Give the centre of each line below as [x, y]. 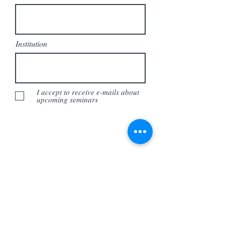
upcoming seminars [67, 99]
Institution [31, 43]
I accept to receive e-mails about [88, 92]
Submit [80, 163]
